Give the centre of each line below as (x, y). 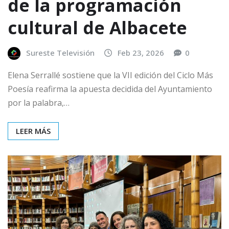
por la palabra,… (39, 102)
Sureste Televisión (60, 53)
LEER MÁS (33, 131)
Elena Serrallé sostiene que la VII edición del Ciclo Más (110, 75)
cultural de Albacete (97, 28)
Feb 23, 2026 (141, 53)
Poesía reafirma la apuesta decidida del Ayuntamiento (110, 89)
